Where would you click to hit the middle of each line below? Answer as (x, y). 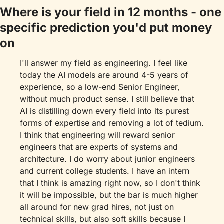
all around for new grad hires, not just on (97, 207)
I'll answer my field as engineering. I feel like (104, 63)
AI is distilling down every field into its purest (104, 111)
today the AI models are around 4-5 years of (104, 75)
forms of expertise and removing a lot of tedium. (112, 123)
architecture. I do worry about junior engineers (107, 159)
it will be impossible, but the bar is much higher (109, 195)
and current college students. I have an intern (105, 171)
